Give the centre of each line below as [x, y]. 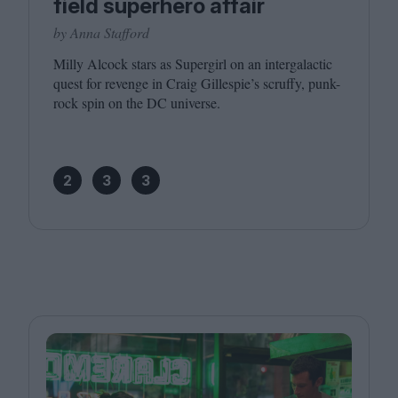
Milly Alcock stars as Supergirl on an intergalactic [193, 64]
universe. [196, 103]
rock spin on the [100, 103]
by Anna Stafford [101, 32]
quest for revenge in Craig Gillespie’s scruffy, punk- [197, 83]
